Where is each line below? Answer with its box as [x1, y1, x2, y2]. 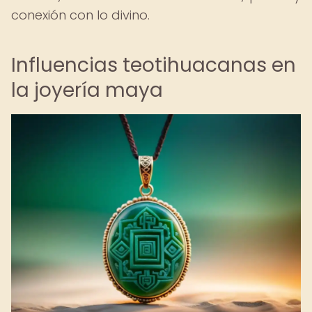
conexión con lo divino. [11, 6, 150, 24]
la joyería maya [11, 77, 163, 104]
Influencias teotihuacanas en [11, 52, 296, 79]
